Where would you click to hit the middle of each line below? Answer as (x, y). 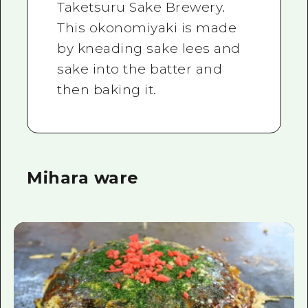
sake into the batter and (140, 69)
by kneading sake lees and (149, 48)
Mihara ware (83, 178)
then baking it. (107, 89)
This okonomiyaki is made (147, 27)
